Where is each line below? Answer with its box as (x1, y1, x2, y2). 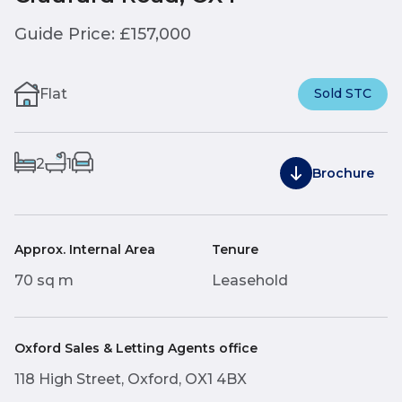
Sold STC (314, 84, 371, 101)
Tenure (212, 240, 258, 258)
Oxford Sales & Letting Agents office (14, 339, 258, 356)
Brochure (312, 164, 374, 181)
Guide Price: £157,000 (14, 23, 191, 44)
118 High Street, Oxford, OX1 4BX (14, 370, 247, 388)
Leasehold (212, 271, 288, 289)
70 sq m (14, 271, 74, 289)
